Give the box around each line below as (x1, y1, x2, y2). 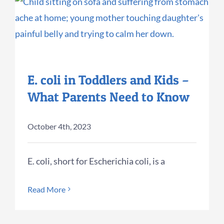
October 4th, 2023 (27, 121, 91, 131)
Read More (27, 184, 65, 194)
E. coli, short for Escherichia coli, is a (27, 155, 165, 166)
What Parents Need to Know (27, 88, 189, 104)
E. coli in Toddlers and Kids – (27, 71, 189, 87)
